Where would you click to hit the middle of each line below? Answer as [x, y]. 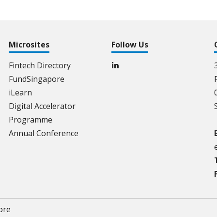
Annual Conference [44, 133]
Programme [31, 120]
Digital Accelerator [42, 106]
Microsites [29, 45]
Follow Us [130, 45]
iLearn [20, 93]
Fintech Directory [40, 65]
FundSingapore [37, 79]
